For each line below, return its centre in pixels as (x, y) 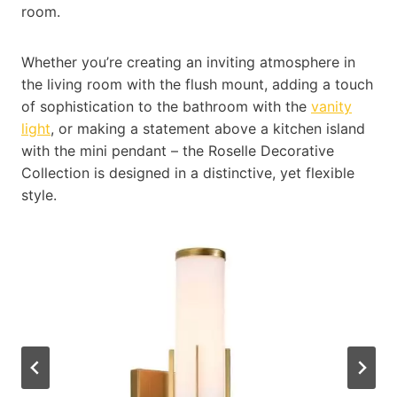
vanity (331, 106)
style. (39, 195)
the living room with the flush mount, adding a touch (197, 84)
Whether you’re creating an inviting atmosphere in (188, 62)
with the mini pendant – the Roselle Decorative (178, 150)
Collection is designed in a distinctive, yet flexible (188, 172)
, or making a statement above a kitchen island (208, 128)
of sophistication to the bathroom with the (166, 106)
